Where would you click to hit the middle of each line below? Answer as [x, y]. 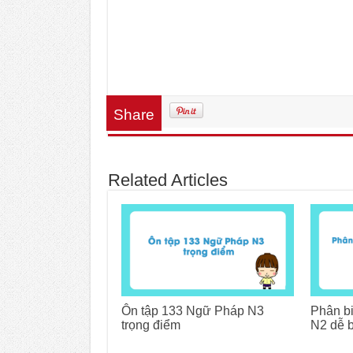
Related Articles [168, 180]
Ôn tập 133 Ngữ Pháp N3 [193, 310]
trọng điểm [151, 325]
